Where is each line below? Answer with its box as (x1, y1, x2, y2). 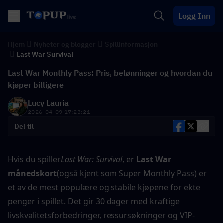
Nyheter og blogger (34, 40, 96, 49)
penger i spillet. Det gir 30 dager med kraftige (8, 196, 180, 207)
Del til (14, 122, 34, 131)
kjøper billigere (8, 80, 64, 90)
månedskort (8, 168, 57, 179)
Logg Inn (178, 11, 210, 21)
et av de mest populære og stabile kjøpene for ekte (8, 182, 200, 193)
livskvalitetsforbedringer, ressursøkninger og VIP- (8, 210, 195, 221)
